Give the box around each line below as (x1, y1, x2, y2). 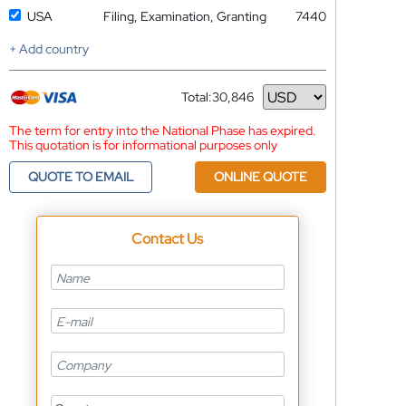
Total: (180, 89, 212, 105)
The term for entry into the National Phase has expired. (8, 122, 316, 139)
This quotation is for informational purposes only (8, 137, 277, 153)
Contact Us (131, 229, 204, 248)
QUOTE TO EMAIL (27, 169, 133, 185)
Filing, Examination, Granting (102, 8, 266, 24)
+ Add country (8, 41, 89, 57)
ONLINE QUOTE (213, 169, 307, 185)
